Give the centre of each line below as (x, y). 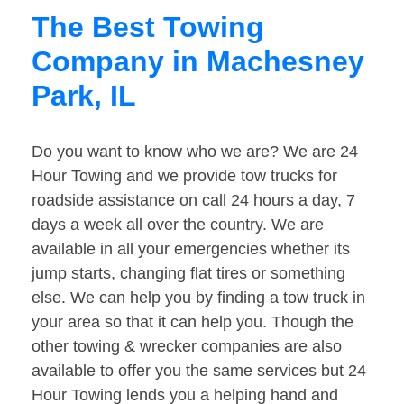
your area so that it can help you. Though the (193, 322)
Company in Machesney (198, 62)
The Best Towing (148, 28)
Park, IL (84, 96)
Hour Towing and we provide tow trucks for (184, 176)
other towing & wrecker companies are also (187, 347)
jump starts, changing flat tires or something (188, 274)
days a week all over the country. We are (178, 225)
